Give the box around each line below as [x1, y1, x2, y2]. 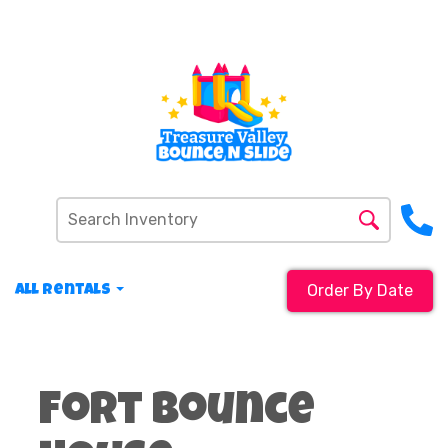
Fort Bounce [39, 391, 315, 437]
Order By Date [307, 281, 413, 301]
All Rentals [15, 283, 114, 300]
